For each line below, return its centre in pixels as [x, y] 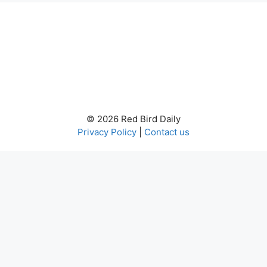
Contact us [167, 132]
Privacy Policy [107, 132]
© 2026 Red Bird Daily [133, 119]
